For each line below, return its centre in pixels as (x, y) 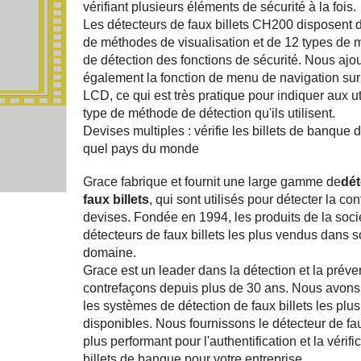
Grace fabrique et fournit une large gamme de (212, 182)
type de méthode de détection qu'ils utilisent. (209, 113)
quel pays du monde (141, 149)
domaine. (109, 253)
